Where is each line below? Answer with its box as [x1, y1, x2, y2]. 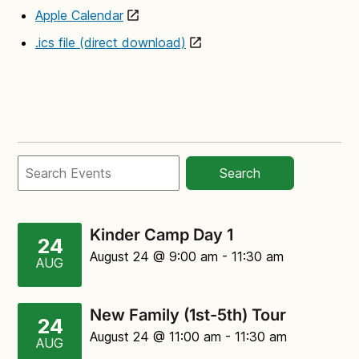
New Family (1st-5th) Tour [90, 305, 286, 325]
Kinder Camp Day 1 [90, 225, 233, 244]
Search [219, 165, 260, 181]
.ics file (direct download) [35, 34, 186, 50]
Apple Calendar [35, 7, 123, 23]
